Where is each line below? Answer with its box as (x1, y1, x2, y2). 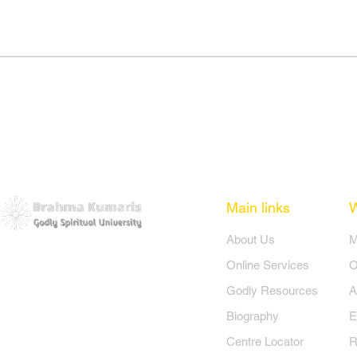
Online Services (226, 258, 309, 272)
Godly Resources (226, 284, 318, 297)
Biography (226, 309, 279, 323)
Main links (226, 199, 290, 216)
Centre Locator (226, 335, 304, 348)
